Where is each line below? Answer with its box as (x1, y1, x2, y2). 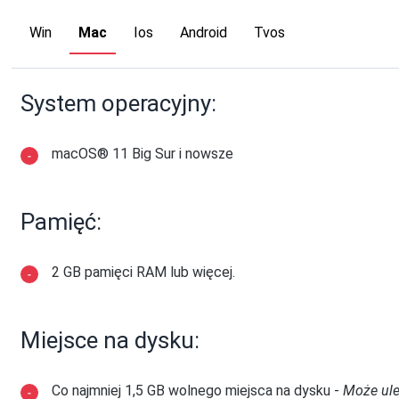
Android (180, 24, 228, 41)
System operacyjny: (20, 90, 217, 117)
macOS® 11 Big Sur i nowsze (52, 145, 234, 162)
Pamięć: (20, 208, 102, 235)
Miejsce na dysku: (20, 327, 200, 354)
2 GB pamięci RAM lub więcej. (52, 264, 236, 281)
